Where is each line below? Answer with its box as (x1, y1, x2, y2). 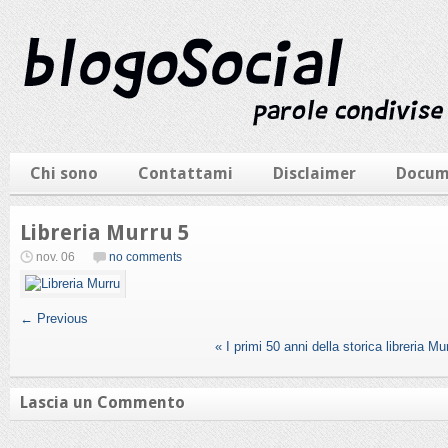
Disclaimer (273, 164, 356, 183)
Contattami (138, 164, 233, 183)
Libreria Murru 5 (20, 220, 190, 245)
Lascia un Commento (20, 393, 185, 412)
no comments (109, 250, 182, 264)
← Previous (20, 311, 88, 326)
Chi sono (30, 164, 98, 183)
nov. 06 (36, 250, 75, 264)
